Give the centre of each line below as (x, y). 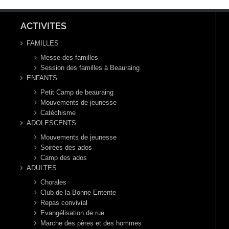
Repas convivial (64, 203)
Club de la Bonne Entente (78, 193)
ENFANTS (42, 78)
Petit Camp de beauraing (77, 93)
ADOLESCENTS (51, 123)
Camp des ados (64, 158)
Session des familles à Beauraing (90, 68)
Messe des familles (69, 58)
